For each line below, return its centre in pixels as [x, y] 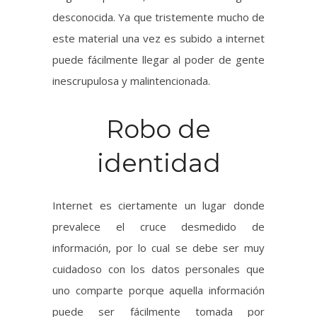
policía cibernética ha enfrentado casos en [158, 303]
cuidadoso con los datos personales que [158, 176]
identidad [158, 70]
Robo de [158, 36]
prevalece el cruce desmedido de [158, 133]
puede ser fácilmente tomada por [158, 218]
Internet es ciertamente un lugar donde [158, 112]
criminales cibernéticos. [109, 240]
